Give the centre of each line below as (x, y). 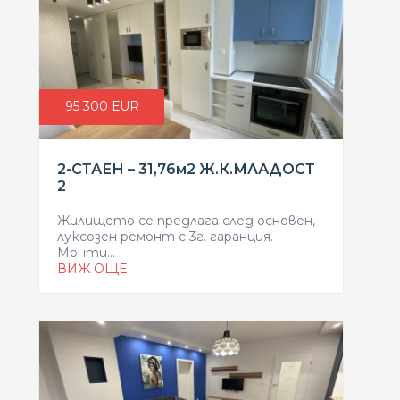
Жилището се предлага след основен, (186, 221)
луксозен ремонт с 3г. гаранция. (165, 237)
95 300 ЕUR (102, 106)
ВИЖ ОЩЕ (92, 269)
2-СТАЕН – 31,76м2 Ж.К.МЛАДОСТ (186, 169)
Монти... (86, 253)
